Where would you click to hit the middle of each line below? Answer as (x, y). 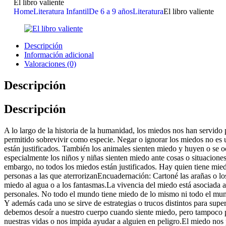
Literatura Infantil (61, 11)
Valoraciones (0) (50, 64)
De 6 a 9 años (111, 11)
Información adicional (59, 55)
